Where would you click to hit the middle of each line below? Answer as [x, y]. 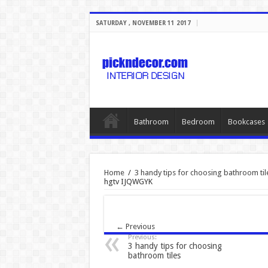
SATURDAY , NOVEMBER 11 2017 [143, 23]
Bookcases [246, 122]
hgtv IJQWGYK [128, 182]
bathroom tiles [154, 255]
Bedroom [198, 122]
